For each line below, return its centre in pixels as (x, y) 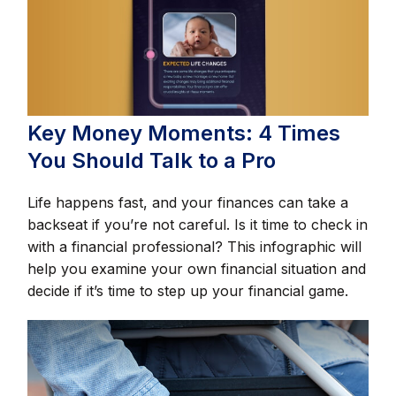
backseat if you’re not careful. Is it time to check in (198, 225)
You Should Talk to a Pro (152, 161)
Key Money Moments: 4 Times (184, 133)
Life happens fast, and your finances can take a (188, 203)
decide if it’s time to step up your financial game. (188, 291)
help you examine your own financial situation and (197, 269)
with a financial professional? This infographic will (195, 247)
